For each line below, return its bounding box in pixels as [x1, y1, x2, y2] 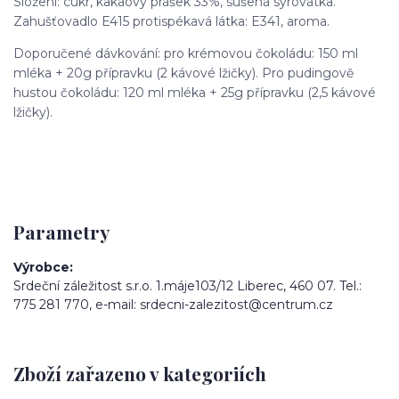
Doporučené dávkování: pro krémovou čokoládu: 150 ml [13, 45, 358, 62]
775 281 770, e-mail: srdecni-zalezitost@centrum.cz [13, 297, 333, 313]
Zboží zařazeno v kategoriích [13, 360, 266, 386]
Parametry [13, 218, 110, 244]
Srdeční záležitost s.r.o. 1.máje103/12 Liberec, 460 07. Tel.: [13, 278, 362, 295]
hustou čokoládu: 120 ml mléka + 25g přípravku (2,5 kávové [13, 85, 376, 102]
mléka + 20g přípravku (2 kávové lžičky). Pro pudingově [13, 65, 354, 82]
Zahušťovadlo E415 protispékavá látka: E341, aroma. [13, 13, 330, 30]
